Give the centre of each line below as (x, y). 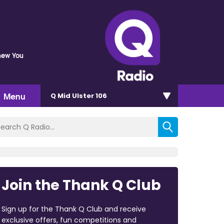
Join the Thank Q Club (81, 185)
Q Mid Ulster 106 (79, 95)
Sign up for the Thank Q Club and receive (73, 209)
